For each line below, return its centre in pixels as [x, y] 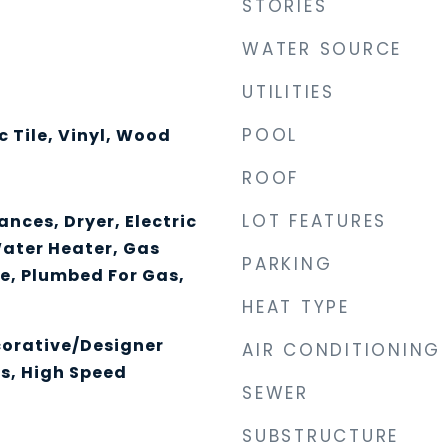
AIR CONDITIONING [341, 350]
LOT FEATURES [314, 221]
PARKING [287, 264]
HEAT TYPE [296, 307]
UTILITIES [288, 92]
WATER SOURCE [322, 49]
